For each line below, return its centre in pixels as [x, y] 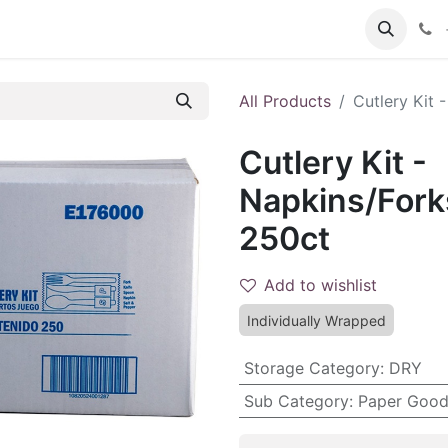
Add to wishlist [320, 285]
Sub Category [296, 401]
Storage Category [311, 368]
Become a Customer [129, 29]
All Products [285, 101]
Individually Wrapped [316, 320]
